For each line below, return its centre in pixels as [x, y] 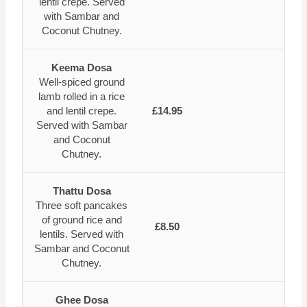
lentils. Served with [82, 234]
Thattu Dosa [82, 191]
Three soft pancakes [82, 206]
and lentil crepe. [82, 111]
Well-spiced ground [82, 82]
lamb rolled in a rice [82, 97]
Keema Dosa [82, 68]
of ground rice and [82, 220]
